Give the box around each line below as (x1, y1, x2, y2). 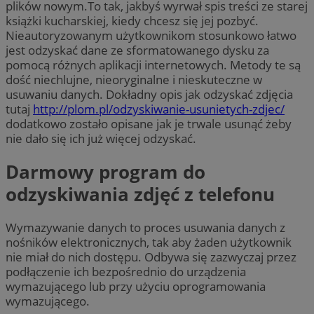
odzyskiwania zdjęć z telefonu (6, 182, 275, 207)
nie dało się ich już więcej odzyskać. (6, 130, 196, 146)
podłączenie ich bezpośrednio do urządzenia (6, 264, 246, 280)
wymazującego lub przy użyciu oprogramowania (6, 278, 266, 295)
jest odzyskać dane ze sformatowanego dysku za (6, 41, 269, 58)
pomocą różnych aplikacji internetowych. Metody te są (6, 56, 301, 73)
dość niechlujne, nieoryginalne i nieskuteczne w (6, 71, 262, 88)
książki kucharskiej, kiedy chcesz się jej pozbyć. (6, 12, 259, 29)
